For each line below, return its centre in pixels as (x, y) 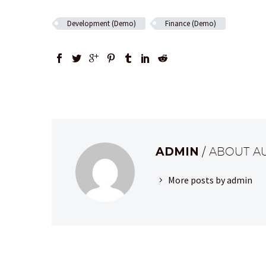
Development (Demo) (102, 23)
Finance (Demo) (191, 23)
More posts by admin (210, 180)
